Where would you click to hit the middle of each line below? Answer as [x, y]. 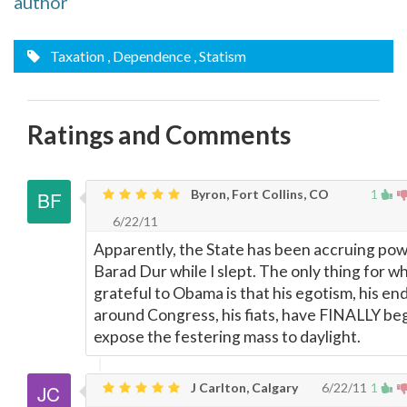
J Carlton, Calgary [243, 387]
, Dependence [149, 55]
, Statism [220, 55]
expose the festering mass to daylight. [227, 336]
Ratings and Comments [159, 134]
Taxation [76, 55]
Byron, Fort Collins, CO [258, 194]
